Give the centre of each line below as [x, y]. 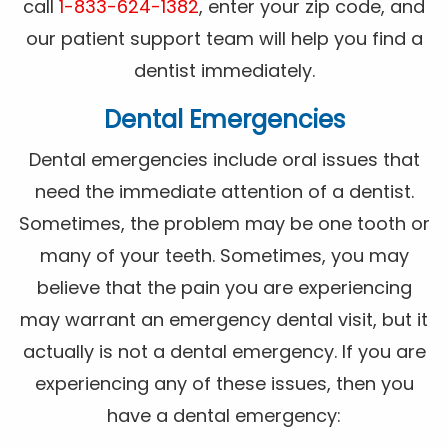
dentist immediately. [224, 71]
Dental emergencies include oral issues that [224, 160]
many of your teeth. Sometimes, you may [224, 256]
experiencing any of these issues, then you [224, 384]
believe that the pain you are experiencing [224, 288]
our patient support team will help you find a [224, 39]
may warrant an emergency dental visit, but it [224, 320]
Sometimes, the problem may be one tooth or [224, 224]
